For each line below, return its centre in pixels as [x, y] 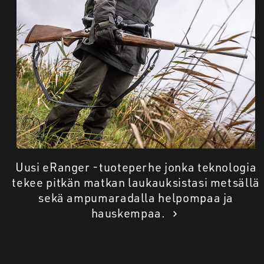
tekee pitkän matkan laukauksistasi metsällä [136, 183]
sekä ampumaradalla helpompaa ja [136, 198]
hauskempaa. [130, 213]
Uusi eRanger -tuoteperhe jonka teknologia [136, 167]
